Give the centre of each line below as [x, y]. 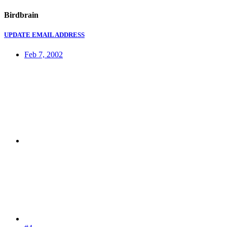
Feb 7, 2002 [44, 55]
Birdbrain [21, 15]
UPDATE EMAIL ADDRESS [44, 35]
